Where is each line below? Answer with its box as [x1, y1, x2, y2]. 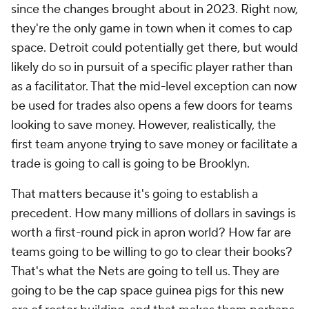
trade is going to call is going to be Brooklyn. [11, 156, 250, 172]
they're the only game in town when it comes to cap [11, 21, 292, 37]
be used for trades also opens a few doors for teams [11, 98, 292, 114]
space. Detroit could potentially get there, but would [11, 40, 298, 56]
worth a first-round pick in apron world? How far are [11, 225, 291, 241]
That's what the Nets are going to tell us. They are [11, 263, 279, 279]
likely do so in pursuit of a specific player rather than [11, 59, 292, 75]
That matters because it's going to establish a [11, 186, 258, 202]
